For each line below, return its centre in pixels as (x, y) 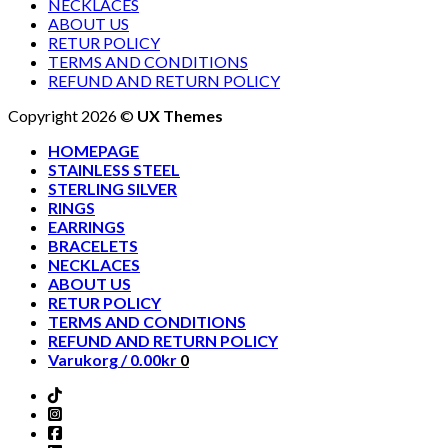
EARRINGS (86, 226)
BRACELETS (93, 245)
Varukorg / (89, 359)
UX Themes (180, 115)
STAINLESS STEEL (114, 169)
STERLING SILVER (112, 188)
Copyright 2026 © (72, 115)
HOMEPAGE (93, 150)
